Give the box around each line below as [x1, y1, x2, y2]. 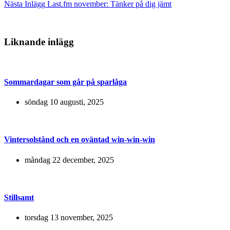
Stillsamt [4, 193, 34, 202]
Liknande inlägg [4, 36, 74, 47]
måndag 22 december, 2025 [25, 155, 114, 164]
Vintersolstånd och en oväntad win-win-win [4, 135, 155, 144]
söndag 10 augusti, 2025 [25, 98, 104, 107]
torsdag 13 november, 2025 [25, 213, 113, 222]
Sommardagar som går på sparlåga [4, 77, 127, 86]
